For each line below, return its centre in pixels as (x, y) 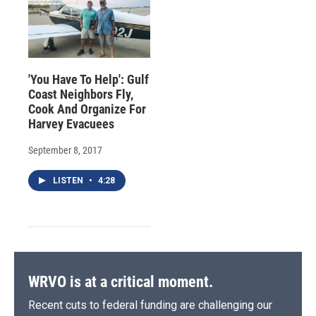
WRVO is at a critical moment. (121, 282)
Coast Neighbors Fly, (81, 95)
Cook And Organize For (87, 109)
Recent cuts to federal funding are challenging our (150, 305)
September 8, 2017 (65, 151)
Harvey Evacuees (71, 124)
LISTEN (69, 181)
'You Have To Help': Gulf (89, 80)
